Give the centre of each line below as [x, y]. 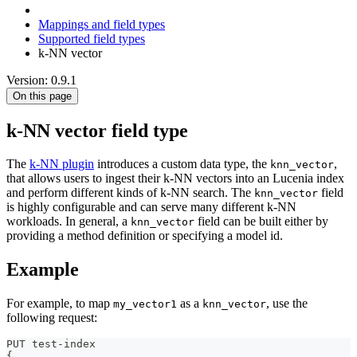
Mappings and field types [102, 24]
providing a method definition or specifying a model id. [145, 236]
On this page [42, 96]
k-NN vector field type [97, 130]
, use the [287, 304]
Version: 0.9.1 [41, 80]
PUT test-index [51, 344]
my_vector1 [145, 304]
